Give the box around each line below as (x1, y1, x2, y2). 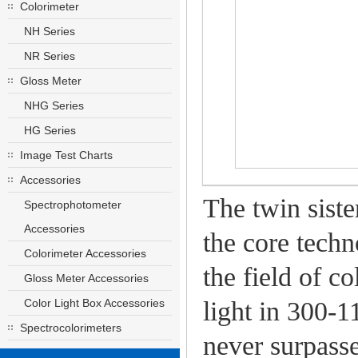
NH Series (24, 25, 75, 38)
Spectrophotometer (24, 198, 121, 211)
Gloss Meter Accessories (24, 272, 149, 284)
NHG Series (24, 99, 84, 112)
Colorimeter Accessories (24, 247, 146, 260)
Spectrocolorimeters (20, 321, 121, 334)
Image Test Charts (20, 149, 113, 161)
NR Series (24, 50, 75, 62)
